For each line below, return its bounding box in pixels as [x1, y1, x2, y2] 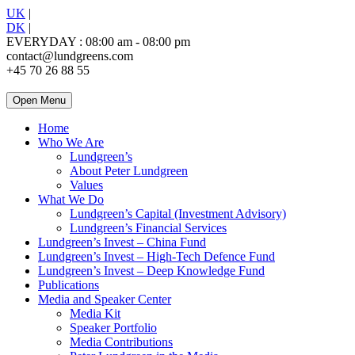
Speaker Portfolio [70, 321, 157, 334]
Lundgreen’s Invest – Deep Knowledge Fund [38, 264, 265, 277]
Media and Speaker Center [38, 292, 171, 306]
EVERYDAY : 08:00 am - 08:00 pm [6, 35, 190, 48]
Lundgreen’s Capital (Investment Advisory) [70, 207, 286, 220]
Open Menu [13, 94, 66, 106]
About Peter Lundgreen [70, 164, 188, 177]
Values [70, 178, 103, 192]
